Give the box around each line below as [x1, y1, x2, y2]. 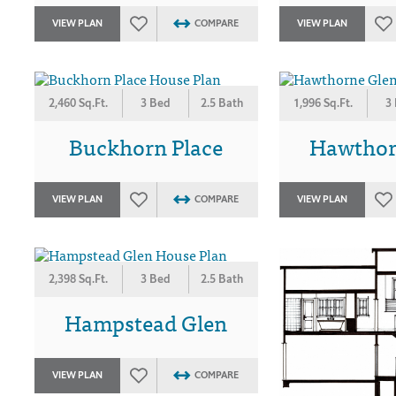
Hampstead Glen [65, 303, 228, 339]
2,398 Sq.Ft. [49, 270, 109, 286]
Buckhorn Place [69, 127, 224, 164]
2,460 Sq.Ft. [49, 95, 109, 110]
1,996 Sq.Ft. [293, 95, 353, 110]
